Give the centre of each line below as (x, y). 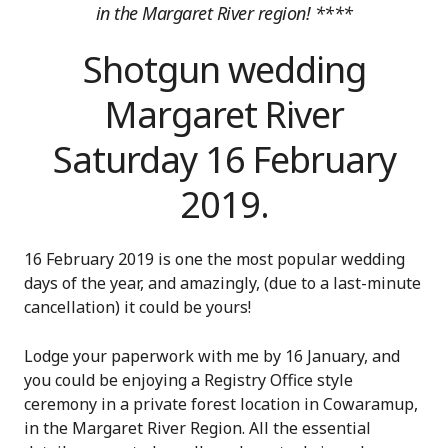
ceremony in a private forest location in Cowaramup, (221, 403)
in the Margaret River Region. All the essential (197, 427)
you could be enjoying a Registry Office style (188, 379)
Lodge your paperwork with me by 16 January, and (212, 355)
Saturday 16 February (224, 159)
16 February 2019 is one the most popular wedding (214, 258)
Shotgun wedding (224, 69)
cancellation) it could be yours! (137, 306)
